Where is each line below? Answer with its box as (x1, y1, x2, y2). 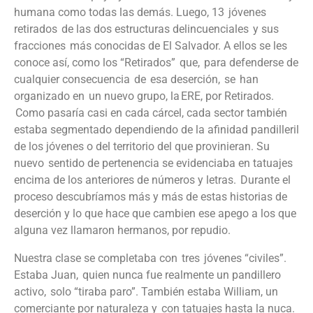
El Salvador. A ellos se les (160, 39, 287, 53)
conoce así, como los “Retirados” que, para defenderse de (14, 56, 298, 70)
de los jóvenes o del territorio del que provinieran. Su (14, 140, 271, 154)
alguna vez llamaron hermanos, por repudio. (14, 224, 233, 238)
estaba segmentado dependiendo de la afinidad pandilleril (14, 123, 299, 137)
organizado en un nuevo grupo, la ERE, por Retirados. (14, 89, 274, 103)
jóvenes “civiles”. (200, 252, 286, 265)
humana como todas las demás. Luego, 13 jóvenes (14, 6, 266, 20)
